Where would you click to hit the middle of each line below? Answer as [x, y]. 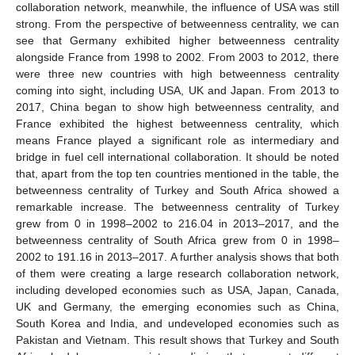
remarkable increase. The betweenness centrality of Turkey [177, 207]
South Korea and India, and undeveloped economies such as [177, 324]
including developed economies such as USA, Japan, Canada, [177, 290]
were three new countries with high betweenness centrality [177, 74]
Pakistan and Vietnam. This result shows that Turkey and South [177, 340]
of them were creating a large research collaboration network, [177, 274]
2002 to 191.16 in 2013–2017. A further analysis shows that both [177, 257]
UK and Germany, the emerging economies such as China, [177, 307]
